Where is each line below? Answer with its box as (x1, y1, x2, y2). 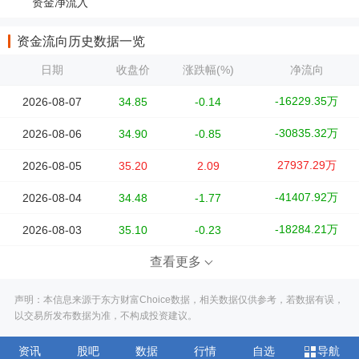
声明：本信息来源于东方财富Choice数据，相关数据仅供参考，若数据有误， (14, 293, 344, 305)
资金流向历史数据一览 (17, 34, 145, 48)
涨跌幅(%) (182, 63, 234, 76)
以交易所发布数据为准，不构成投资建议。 (14, 309, 197, 321)
